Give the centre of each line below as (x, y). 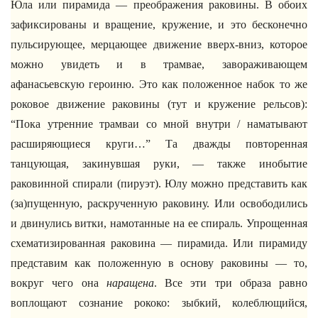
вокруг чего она (59, 283)
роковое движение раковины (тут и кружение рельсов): (159, 104)
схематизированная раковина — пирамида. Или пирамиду (159, 243)
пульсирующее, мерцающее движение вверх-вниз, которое (159, 44)
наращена (130, 283)
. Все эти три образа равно (230, 283)
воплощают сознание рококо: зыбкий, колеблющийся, (159, 303)
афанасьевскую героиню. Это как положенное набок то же (159, 84)
